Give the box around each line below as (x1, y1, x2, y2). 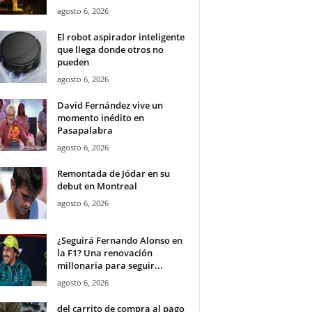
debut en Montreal (56, 180, 137, 192)
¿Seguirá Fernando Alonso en (56, 234, 182, 247)
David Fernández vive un (56, 99, 163, 111)
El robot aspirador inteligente (56, 31, 185, 43)
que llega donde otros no (56, 43, 164, 56)
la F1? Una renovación (56, 247, 153, 259)
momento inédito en (56, 111, 144, 124)
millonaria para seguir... (56, 259, 163, 272)
